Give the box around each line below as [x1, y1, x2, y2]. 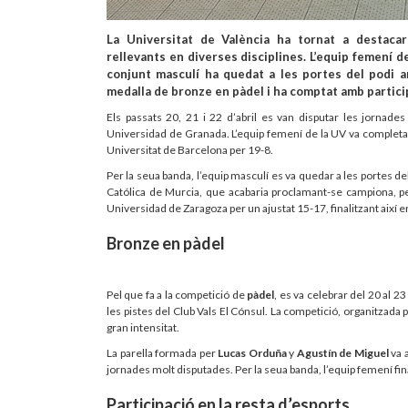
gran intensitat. [107, 320, 179, 334]
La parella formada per [107, 345, 219, 360]
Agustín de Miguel [296, 345, 389, 360]
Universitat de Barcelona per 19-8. [107, 142, 273, 157]
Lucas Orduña [218, 345, 287, 360]
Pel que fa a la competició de [107, 287, 248, 301]
